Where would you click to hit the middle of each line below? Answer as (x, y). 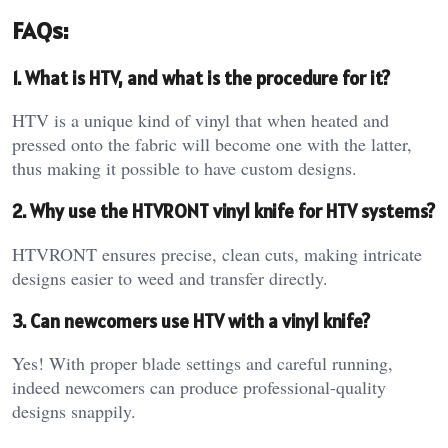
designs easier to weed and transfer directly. (170, 277)
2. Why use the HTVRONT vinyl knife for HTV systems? (223, 211)
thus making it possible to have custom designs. (184, 168)
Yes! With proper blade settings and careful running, (202, 363)
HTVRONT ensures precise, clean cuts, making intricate (217, 253)
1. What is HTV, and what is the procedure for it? (201, 77)
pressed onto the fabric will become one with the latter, (212, 144)
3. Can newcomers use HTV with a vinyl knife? (191, 320)
